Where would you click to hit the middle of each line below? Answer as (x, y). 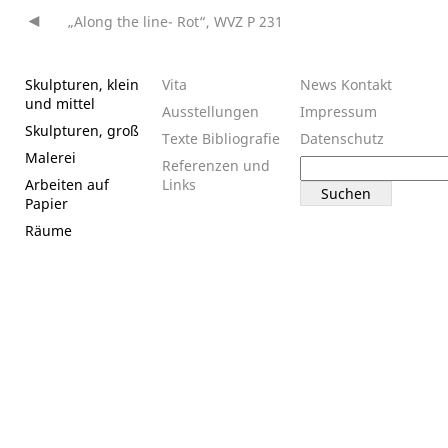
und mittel (60, 103)
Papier (46, 203)
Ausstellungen (211, 111)
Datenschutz (341, 138)
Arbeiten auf (67, 184)
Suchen (323, 164)
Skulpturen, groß (82, 130)
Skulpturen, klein (82, 84)
